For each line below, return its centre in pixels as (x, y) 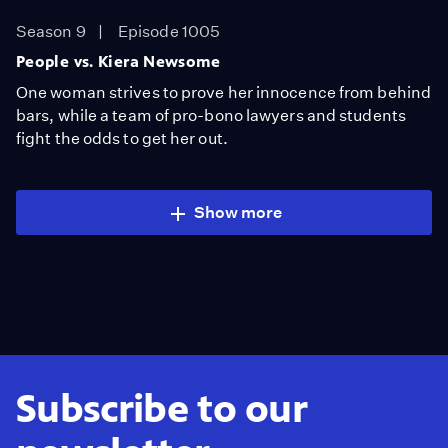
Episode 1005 (169, 31)
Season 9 (51, 31)
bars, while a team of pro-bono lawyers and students (211, 115)
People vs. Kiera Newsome (118, 61)
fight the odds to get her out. (122, 138)
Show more (238, 212)
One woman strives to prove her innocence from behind (223, 92)
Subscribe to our (162, 408)
